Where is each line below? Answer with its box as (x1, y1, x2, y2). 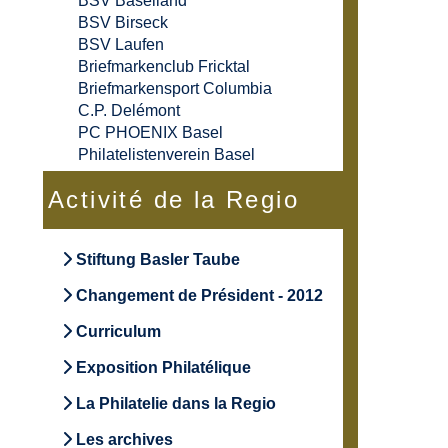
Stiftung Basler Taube (76, 251, 240, 269)
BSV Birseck (78, 14, 168, 32)
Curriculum (72, 323, 161, 341)
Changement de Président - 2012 (72, 287, 323, 305)
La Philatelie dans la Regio (72, 395, 276, 413)
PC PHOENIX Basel (78, 124, 223, 142)
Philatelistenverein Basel (78, 146, 255, 164)
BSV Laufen (78, 36, 164, 54)
